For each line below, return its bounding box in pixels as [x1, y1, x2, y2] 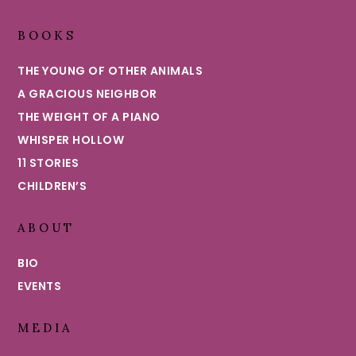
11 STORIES [17, 155, 79, 172]
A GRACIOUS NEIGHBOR [17, 86, 157, 103]
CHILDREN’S [17, 178, 87, 195]
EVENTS [17, 278, 62, 295]
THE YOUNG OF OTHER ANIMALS [17, 63, 203, 79]
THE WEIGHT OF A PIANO [17, 109, 161, 126]
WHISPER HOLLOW [17, 132, 125, 149]
